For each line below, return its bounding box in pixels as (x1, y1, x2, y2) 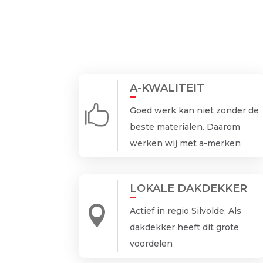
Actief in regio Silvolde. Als (129, 205, 241, 217)
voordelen (129, 238, 173, 249)
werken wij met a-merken (129, 137, 241, 149)
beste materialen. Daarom (129, 121, 240, 132)
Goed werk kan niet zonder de (129, 104, 259, 116)
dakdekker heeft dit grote (129, 222, 239, 233)
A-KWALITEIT (129, 81, 204, 95)
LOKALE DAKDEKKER (129, 182, 247, 195)
